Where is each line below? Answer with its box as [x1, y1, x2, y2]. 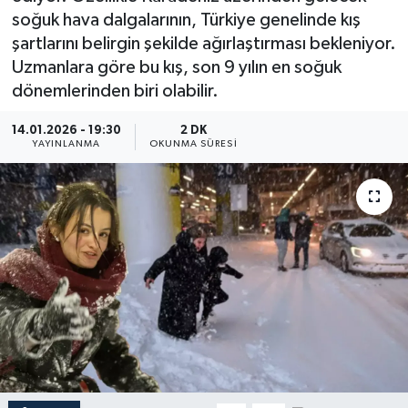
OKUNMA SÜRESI [148, 138, 238, 148]
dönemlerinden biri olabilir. [11, 82, 219, 101]
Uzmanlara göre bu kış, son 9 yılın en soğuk [11, 58, 342, 77]
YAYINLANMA [32, 138, 101, 148]
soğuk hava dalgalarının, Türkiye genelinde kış [11, 11, 361, 30]
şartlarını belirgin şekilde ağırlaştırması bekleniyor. [11, 35, 396, 54]
